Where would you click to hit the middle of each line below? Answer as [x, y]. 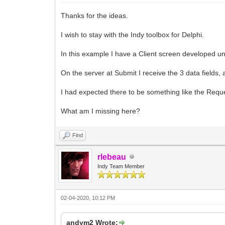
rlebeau [112, 157]
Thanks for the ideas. [95, 15]
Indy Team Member [121, 166]
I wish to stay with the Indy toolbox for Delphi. [133, 34]
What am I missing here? [101, 111]
